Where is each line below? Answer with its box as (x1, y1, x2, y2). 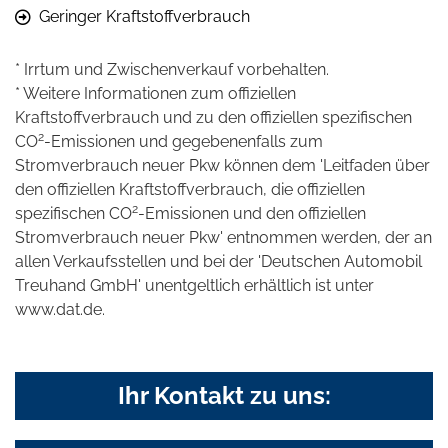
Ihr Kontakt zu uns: (117, 381, 331, 411)
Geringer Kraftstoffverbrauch (39, 7, 250, 27)
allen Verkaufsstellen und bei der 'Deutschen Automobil (15, 252, 422, 272)
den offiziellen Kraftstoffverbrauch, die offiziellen (15, 180, 365, 200)
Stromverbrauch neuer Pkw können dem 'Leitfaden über (15, 156, 430, 176)
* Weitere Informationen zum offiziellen (15, 84, 296, 104)
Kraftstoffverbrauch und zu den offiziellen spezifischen (15, 108, 412, 128)
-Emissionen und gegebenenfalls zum (44, 132, 323, 152)
